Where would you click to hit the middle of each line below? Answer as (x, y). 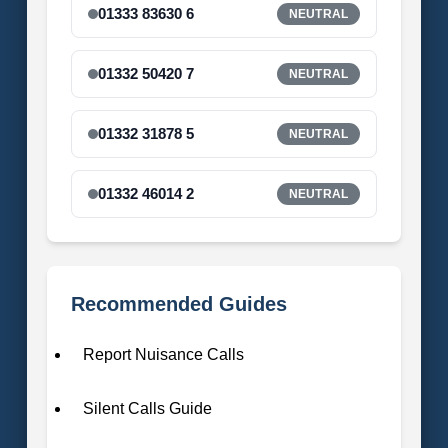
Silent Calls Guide (147, 408)
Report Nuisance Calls (163, 354)
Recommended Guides (178, 303)
